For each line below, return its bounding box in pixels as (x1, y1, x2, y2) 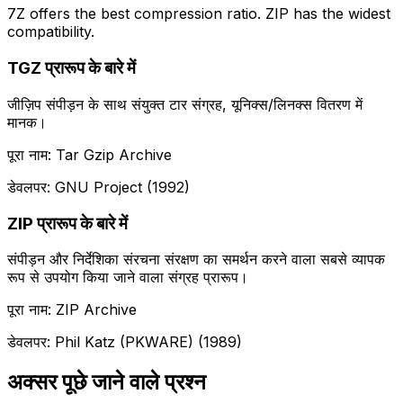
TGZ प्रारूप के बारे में (7, 58, 136, 79)
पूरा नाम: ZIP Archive (7, 300, 137, 319)
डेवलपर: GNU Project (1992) (7, 177, 190, 196)
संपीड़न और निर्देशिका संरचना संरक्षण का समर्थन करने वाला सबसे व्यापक (7, 250, 385, 269)
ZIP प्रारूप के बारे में (7, 212, 128, 234)
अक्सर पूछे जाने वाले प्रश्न (7, 369, 206, 396)
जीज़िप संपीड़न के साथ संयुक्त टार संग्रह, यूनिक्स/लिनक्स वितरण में (7, 94, 363, 113)
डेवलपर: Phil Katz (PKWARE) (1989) (7, 333, 242, 352)
